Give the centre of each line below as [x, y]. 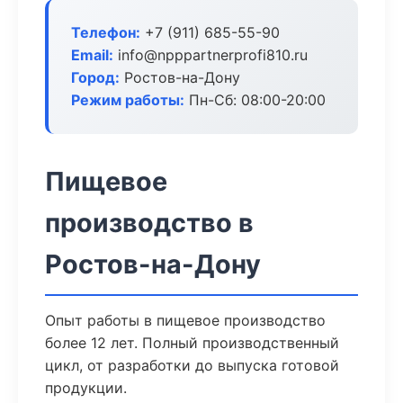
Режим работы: [128, 100]
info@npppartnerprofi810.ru [210, 55]
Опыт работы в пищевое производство [185, 320]
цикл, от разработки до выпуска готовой [192, 365]
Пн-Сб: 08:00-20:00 [255, 100]
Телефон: [106, 32]
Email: [92, 55]
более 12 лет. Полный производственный [192, 343]
